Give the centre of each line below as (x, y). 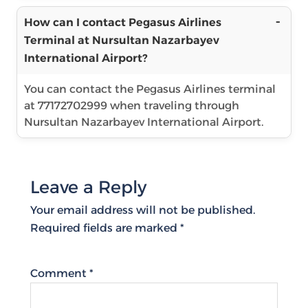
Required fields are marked (105, 228)
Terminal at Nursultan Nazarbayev (122, 40)
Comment (60, 273)
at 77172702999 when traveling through (132, 106)
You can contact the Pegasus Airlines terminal (150, 89)
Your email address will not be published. (143, 210)
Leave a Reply (88, 187)
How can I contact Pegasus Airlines (123, 22)
